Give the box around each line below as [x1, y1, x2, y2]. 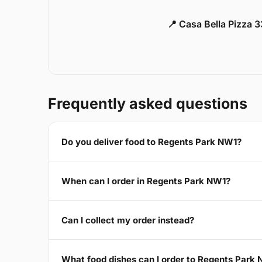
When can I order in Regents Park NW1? [61, 175, 230, 187]
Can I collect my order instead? [61, 214, 194, 226]
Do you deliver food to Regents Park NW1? [61, 136, 242, 147]
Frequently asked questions [48, 95, 247, 113]
